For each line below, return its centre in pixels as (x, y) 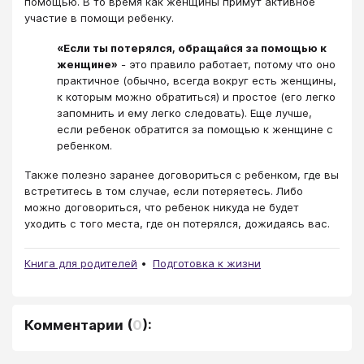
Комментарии (74, 325)
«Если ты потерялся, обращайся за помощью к (192, 48)
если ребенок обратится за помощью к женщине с (195, 129)
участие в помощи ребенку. (99, 18)
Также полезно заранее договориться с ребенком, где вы (182, 175)
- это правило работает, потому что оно (227, 64)
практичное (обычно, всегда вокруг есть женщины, (197, 80)
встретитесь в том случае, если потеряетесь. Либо (164, 191)
